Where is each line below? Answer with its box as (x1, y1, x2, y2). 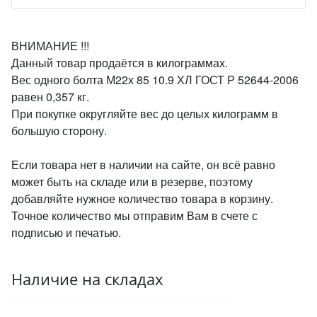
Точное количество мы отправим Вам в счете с (11, 207, 258, 224)
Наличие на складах (11, 269, 163, 289)
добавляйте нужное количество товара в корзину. (11, 190, 273, 207)
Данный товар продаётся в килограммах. (11, 54, 228, 71)
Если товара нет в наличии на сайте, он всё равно (11, 156, 275, 173)
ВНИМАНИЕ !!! (11, 38, 89, 54)
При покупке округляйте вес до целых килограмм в (11, 105, 278, 122)
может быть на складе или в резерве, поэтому (11, 173, 253, 190)
